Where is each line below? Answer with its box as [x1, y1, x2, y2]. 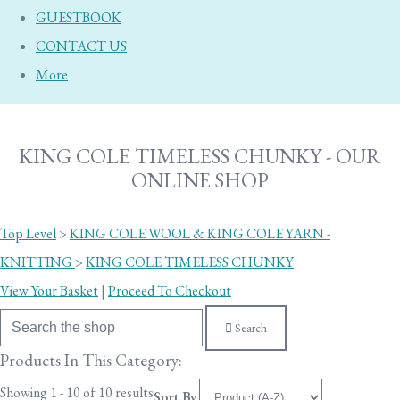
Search [235, 321, 267, 336]
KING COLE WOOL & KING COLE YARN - [70, 224, 330, 243]
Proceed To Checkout [108, 281, 231, 300]
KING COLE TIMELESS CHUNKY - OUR [19, 143, 381, 170]
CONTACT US [36, 37, 127, 55]
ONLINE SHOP [131, 167, 269, 194]
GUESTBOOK [36, 8, 121, 27]
